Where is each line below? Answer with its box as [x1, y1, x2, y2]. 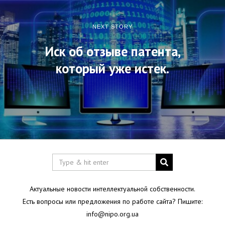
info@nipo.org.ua [86, 209, 139, 219]
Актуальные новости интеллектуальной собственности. [29, 184, 195, 194]
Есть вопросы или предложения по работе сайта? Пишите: [22, 197, 202, 206]
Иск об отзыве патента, [44, 42, 181, 60]
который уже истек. [56, 59, 169, 77]
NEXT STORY [92, 23, 133, 30]
